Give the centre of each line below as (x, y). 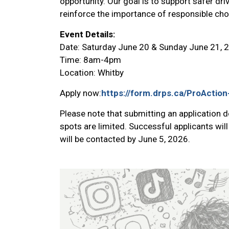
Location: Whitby (92, 72)
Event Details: (87, 34)
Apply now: (81, 93)
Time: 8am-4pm (90, 60)
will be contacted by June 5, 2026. (125, 139)
